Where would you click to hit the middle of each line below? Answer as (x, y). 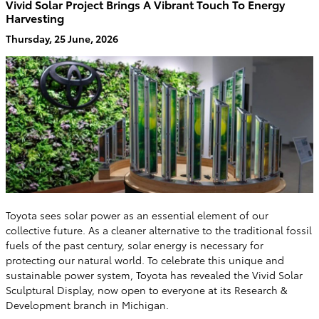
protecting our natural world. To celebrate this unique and (145, 260)
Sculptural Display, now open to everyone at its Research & (147, 290)
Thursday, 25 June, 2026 (62, 39)
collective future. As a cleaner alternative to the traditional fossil (159, 230)
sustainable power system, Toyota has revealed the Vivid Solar (154, 275)
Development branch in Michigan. (87, 305)
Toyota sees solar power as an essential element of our (137, 215)
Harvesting (35, 17)
